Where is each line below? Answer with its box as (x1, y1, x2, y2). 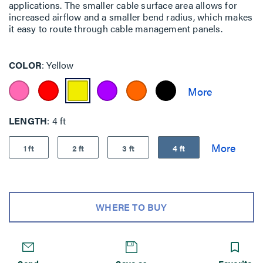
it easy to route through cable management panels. (9, 22, 222, 35)
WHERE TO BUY (96, 200, 167, 214)
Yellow (44, 58, 74, 72)
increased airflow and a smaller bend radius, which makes (9, 10, 253, 23)
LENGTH (9, 113, 48, 127)
